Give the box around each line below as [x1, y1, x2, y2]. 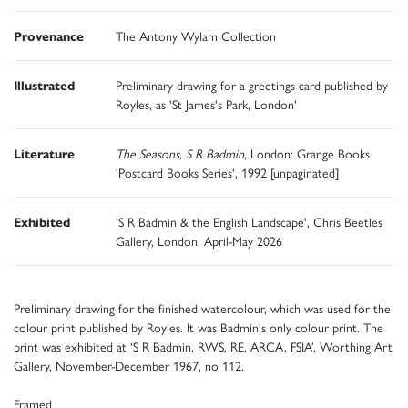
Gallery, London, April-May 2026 [116, 231, 282, 250]
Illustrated [14, 76, 75, 95]
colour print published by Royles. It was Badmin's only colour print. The [14, 318, 383, 337]
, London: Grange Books [244, 144, 370, 163]
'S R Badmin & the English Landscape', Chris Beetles [116, 212, 382, 231]
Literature [14, 144, 75, 163]
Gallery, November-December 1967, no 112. [14, 356, 244, 375]
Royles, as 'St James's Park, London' [116, 95, 297, 114]
